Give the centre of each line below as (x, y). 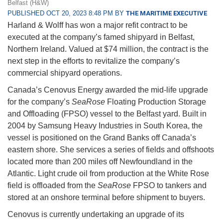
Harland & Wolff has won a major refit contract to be (98, 25)
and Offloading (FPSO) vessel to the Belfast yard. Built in (107, 114)
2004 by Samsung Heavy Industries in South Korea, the (105, 126)
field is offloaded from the (53, 186)
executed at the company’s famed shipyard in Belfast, (101, 37)
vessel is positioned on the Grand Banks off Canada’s (102, 138)
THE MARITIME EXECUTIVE (167, 13)
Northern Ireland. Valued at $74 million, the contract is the (108, 49)
